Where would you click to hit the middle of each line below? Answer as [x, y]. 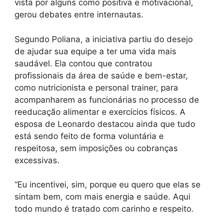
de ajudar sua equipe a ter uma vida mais [95, 51]
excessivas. [37, 160]
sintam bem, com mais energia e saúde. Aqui [102, 197]
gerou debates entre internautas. [79, 15]
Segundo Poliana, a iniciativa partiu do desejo [104, 39]
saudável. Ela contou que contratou [83, 63]
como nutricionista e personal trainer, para [96, 87]
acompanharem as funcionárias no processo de [107, 100]
